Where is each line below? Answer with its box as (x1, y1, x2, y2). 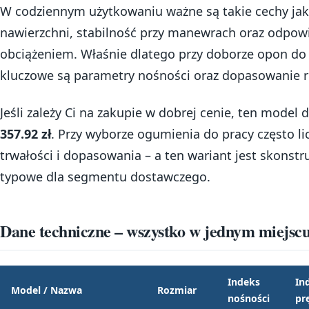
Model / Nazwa (11, 283, 82, 297)
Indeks (228, 275, 260, 288)
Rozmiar (157, 283, 197, 297)
